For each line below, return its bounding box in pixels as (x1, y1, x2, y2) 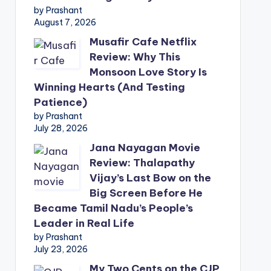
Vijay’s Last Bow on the (89, 171, 211, 184)
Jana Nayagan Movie (89, 141, 200, 154)
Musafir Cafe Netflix (89, 35, 197, 48)
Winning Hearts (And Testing (33, 80, 185, 94)
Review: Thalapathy (89, 156, 195, 169)
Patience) (33, 96, 87, 109)
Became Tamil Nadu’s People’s (33, 201, 193, 215)
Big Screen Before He (89, 186, 203, 200)
